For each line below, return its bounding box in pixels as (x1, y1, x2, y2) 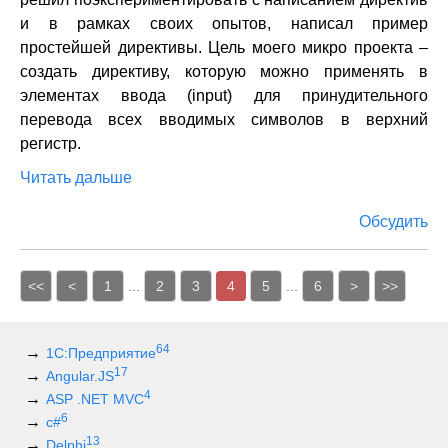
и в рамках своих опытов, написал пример (20, 15, 428, 32)
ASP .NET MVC (46, 391, 144, 407)
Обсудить (359, 213, 428, 230)
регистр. (20, 135, 81, 152)
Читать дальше (20, 169, 132, 186)
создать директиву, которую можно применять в (20, 63, 428, 80)
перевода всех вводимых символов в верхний (20, 111, 428, 128)
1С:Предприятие (46, 345, 156, 361)
